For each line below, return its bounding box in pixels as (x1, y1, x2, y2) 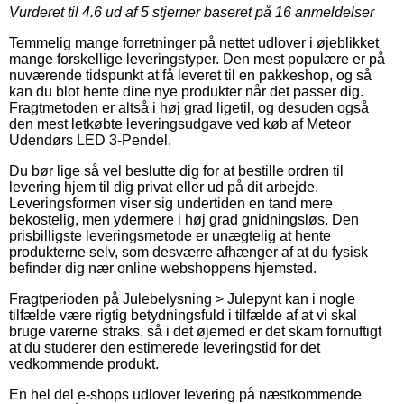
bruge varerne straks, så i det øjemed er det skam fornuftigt (9, 324, 381, 340)
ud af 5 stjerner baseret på (102, 5, 275, 21)
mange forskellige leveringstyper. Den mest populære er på (9, 51, 385, 68)
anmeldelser (291, 5, 374, 21)
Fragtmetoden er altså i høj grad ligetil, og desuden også (9, 100, 369, 116)
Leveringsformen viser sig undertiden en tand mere (9, 196, 333, 212)
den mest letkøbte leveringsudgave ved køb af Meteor (9, 116, 351, 133)
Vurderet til (9, 5, 82, 21)
